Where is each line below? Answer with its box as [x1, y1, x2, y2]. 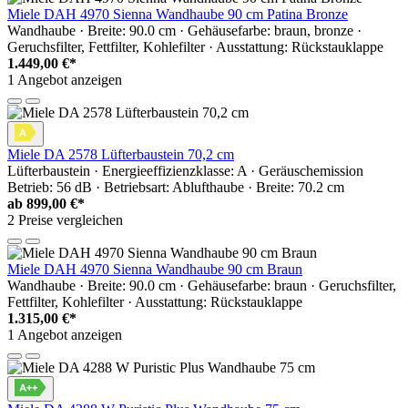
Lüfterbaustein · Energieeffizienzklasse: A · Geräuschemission [7, 163, 363, 179]
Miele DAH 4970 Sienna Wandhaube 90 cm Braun [7, 261, 302, 278]
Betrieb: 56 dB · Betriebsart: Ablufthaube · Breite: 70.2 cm [7, 179, 344, 196]
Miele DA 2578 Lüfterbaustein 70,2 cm [7, 147, 234, 163]
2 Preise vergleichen [7, 212, 123, 229]
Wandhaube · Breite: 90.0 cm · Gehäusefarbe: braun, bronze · [7, 23, 362, 39]
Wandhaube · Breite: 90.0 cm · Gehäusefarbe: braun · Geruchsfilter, [7, 278, 396, 294]
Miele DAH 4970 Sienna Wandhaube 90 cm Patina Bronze [7, 6, 348, 23]
